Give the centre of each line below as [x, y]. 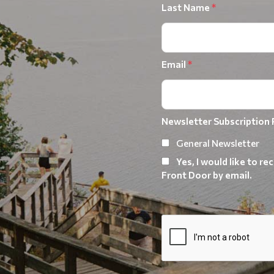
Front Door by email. [207, 175]
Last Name [187, 7]
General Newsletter [218, 143]
